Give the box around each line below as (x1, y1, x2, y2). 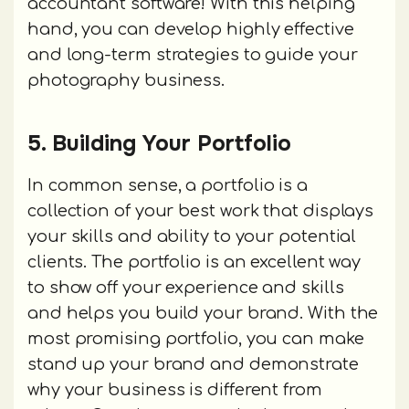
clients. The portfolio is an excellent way (27, 253, 362, 272)
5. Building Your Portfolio (27, 130, 291, 158)
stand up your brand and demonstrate (27, 355, 359, 374)
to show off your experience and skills (27, 278, 344, 298)
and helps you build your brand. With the (27, 304, 379, 323)
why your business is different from (27, 381, 322, 400)
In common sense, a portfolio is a (27, 176, 309, 195)
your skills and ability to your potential (27, 227, 357, 246)
